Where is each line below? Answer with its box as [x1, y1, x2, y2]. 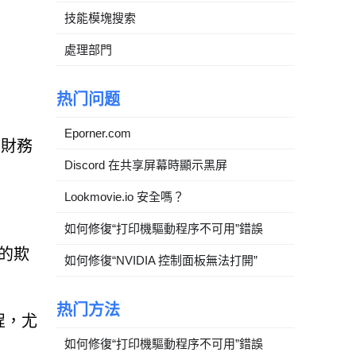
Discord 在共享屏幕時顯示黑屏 [64, 157, 227, 172]
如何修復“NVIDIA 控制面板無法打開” [64, 253, 257, 267]
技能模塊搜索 [64, 10, 136, 25]
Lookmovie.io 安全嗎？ [64, 189, 184, 203]
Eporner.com [64, 126, 131, 140]
